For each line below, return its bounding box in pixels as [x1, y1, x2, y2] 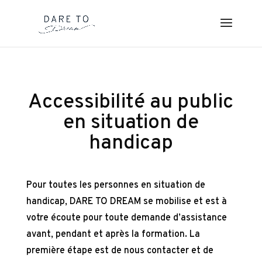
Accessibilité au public [28, 89, 234, 115]
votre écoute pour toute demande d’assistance [26, 212, 227, 224]
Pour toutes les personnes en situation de [26, 180, 205, 191]
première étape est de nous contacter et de [26, 245, 213, 257]
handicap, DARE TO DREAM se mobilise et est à [26, 196, 227, 208]
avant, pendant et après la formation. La [26, 229, 200, 240]
